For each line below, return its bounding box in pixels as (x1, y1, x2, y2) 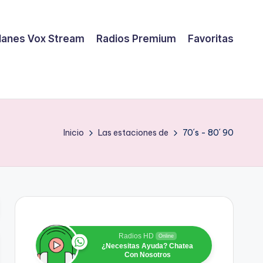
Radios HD (118, 232, 154, 240)
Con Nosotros (124, 251, 171, 259)
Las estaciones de (98, 127, 168, 138)
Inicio (63, 127, 84, 138)
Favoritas (188, 32, 234, 45)
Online (158, 233, 174, 239)
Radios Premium (96, 32, 176, 45)
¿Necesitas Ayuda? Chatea (102, 242, 194, 250)
